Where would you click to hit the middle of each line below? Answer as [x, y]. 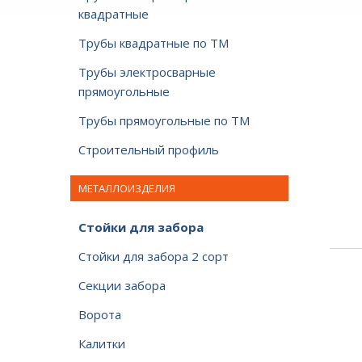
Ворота [100, 314]
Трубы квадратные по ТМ [154, 43]
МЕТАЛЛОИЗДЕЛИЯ [127, 188]
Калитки [102, 343]
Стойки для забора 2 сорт [154, 256]
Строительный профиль [149, 149]
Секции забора [122, 285]
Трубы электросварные [147, 72]
